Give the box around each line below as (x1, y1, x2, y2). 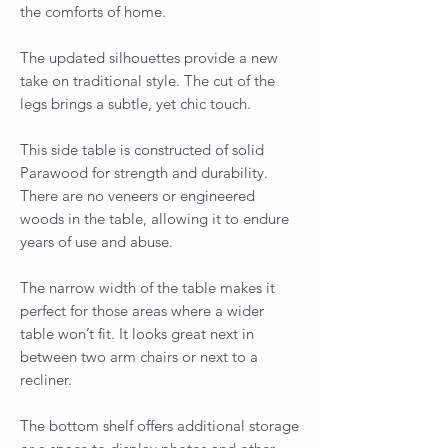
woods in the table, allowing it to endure (20, 208, 289, 228)
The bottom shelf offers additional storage (20, 415, 299, 435)
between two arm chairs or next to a (20, 346, 258, 366)
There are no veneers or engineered (20, 185, 255, 205)
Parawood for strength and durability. (20, 162, 268, 182)
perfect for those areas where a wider (20, 300, 264, 320)
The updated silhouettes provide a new (20, 47, 278, 67)
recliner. (20, 369, 72, 389)
